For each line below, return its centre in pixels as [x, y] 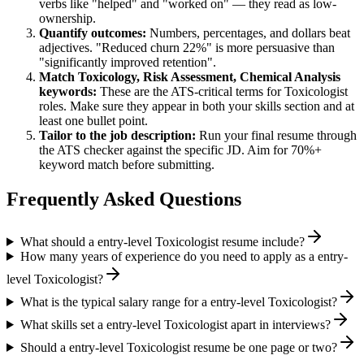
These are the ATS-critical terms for [192, 92]
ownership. [67, 19]
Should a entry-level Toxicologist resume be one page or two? [178, 347]
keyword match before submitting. [127, 165]
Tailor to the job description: [117, 136]
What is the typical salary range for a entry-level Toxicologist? [178, 301]
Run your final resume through [276, 136]
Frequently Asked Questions [124, 199]
